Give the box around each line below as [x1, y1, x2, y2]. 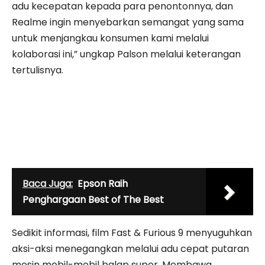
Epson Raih [77, 176, 128, 190]
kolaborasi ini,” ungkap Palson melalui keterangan [12, 47, 241, 61]
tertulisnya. [12, 63, 63, 77]
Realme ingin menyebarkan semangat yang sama [12, 15, 244, 29]
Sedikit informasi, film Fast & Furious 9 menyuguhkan [12, 225, 252, 240]
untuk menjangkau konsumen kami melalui [12, 31, 209, 45]
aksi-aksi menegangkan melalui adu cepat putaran [12, 241, 249, 256]
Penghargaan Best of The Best [22, 192, 164, 206]
